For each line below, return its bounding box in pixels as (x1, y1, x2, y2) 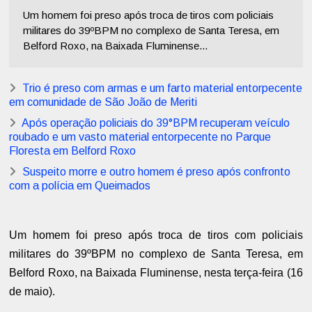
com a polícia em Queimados (9, 180, 151, 192)
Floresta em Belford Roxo (9, 145, 136, 157)
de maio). (9, 286, 56, 298)
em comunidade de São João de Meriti (9, 96, 198, 109)
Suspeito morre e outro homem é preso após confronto (22, 166, 291, 178)
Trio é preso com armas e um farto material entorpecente (22, 82, 303, 95)
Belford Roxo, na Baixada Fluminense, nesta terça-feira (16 (9, 267, 303, 279)
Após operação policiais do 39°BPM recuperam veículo (22, 117, 290, 130)
